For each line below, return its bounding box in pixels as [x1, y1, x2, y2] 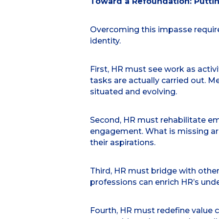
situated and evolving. [89, 87, 177, 97]
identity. [89, 36, 121, 46]
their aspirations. [89, 138, 155, 148]
